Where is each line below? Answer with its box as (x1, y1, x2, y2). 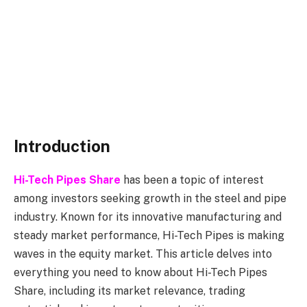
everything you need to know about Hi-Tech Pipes (14, 265, 267, 279)
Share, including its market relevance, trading (14, 284, 245, 297)
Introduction (14, 136, 110, 156)
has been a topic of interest (121, 173, 264, 186)
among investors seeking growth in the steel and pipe (14, 191, 286, 205)
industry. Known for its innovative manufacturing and (14, 210, 282, 223)
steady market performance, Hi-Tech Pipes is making (14, 228, 284, 242)
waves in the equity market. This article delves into (14, 247, 272, 260)
